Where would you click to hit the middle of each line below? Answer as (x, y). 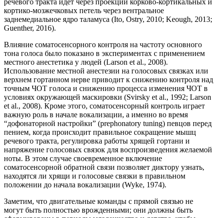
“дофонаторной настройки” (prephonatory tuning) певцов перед (108, 124)
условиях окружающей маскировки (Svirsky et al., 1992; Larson (108, 97)
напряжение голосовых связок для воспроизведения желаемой (108, 150)
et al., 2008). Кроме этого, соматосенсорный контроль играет (104, 106)
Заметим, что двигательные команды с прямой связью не (99, 201)
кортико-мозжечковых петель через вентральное (84, 11)
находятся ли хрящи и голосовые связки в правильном (95, 176)
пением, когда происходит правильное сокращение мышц (100, 132)
